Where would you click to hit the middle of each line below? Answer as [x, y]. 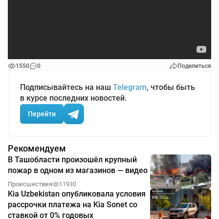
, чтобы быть [171, 88]
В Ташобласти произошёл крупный [72, 160]
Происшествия [30, 184]
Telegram [130, 88]
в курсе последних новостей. [73, 98]
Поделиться [194, 66]
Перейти [42, 114]
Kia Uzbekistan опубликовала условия [77, 194]
